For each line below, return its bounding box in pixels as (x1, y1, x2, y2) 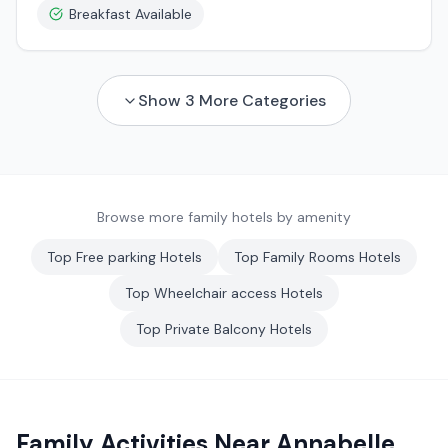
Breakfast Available (69, 5, 192, 23)
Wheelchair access (154, 284, 277, 302)
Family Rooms (263, 248, 355, 266)
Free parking (76, 248, 156, 266)
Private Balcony (165, 320, 266, 338)
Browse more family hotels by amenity (97, 208, 351, 226)
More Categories (195, 90, 326, 111)
